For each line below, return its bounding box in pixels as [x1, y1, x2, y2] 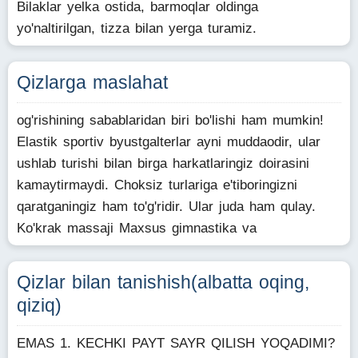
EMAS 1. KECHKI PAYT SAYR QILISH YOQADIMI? [17, 336, 335, 351]
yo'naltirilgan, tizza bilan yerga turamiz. [17, 21, 257, 36]
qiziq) [17, 295, 62, 316]
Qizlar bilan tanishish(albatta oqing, [17, 272, 309, 292]
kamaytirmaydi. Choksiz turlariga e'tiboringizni [17, 177, 297, 193]
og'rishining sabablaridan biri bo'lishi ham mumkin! [17, 113, 324, 128]
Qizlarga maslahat [17, 72, 168, 93]
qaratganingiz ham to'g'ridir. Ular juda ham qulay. [17, 199, 316, 214]
